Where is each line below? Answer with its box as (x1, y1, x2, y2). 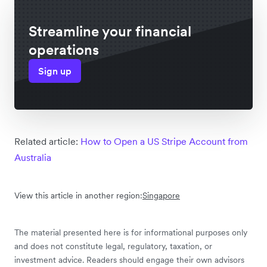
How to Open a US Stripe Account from (80, 135, 248, 148)
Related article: (14, 135, 80, 148)
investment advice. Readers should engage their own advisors (14, 254, 244, 266)
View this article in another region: (14, 190, 142, 201)
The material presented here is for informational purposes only (14, 227, 247, 238)
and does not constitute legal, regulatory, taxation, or (14, 241, 212, 252)
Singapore (142, 190, 180, 201)
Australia (14, 151, 51, 164)
